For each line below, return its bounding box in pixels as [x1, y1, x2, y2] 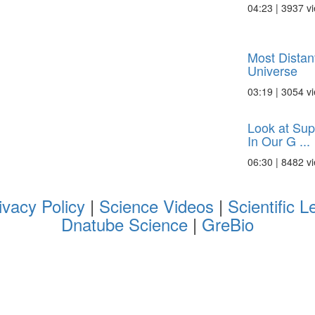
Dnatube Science [61, 212, 193, 236]
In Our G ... [247, 131, 310, 150]
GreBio [202, 212, 254, 236]
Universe [247, 61, 297, 79]
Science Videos [98, 193, 214, 218]
